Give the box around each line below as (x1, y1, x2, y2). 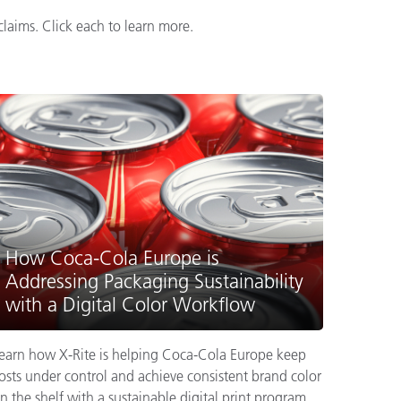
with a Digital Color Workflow (5, 292, 255, 317)
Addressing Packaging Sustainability (5, 269, 303, 294)
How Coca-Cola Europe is (5, 245, 219, 270)
